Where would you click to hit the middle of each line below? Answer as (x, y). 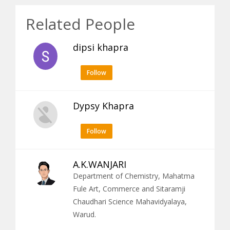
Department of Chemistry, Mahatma (134, 176)
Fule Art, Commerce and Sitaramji (129, 188)
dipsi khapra (101, 47)
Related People (80, 24)
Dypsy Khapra (103, 106)
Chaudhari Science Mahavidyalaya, (130, 201)
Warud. (84, 214)
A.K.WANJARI (100, 164)
